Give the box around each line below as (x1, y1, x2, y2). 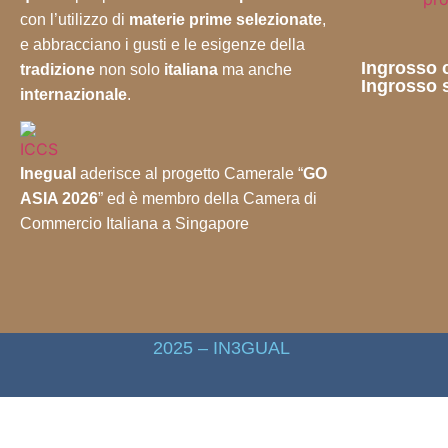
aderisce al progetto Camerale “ (76, 165, 303, 183)
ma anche (218, 61, 292, 78)
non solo (95, 61, 164, 78)
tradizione (20, 61, 95, 78)
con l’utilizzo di (20, 11, 129, 28)
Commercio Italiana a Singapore (20, 215, 249, 233)
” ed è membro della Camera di (98, 190, 317, 208)
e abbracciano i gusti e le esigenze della (20, 36, 305, 53)
